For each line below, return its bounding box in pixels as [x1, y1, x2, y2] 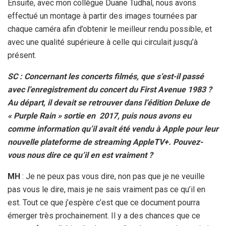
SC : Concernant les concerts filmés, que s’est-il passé [8, 71, 204, 81]
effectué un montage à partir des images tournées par [8, 11, 197, 21]
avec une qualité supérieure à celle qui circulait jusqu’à [8, 37, 198, 47]
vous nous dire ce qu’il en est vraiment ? [8, 150, 153, 160]
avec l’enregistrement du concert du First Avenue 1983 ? [8, 84, 212, 94]
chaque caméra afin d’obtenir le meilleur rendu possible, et [8, 24, 212, 34]
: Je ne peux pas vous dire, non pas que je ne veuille [20, 171, 205, 181]
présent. [8, 50, 36, 60]
